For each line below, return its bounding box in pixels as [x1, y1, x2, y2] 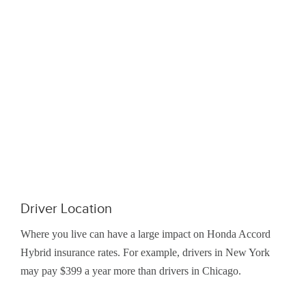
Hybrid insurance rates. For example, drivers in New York [20, 247, 270, 259]
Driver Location [20, 201, 112, 217]
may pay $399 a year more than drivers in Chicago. [20, 265, 241, 277]
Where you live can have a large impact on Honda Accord [20, 228, 270, 240]
